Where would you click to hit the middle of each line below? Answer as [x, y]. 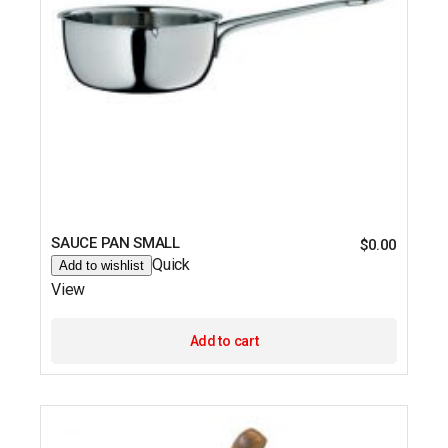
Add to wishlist [102, 265]
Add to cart [224, 340]
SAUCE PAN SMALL [115, 242]
